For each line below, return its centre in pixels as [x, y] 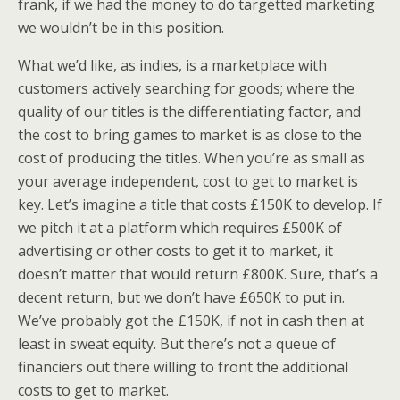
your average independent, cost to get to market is [188, 181]
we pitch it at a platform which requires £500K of [180, 228]
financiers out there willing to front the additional [183, 367]
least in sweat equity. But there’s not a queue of [177, 344]
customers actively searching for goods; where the [186, 88]
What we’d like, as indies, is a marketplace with [172, 65]
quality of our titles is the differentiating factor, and [189, 112]
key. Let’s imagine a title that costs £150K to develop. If [200, 204]
